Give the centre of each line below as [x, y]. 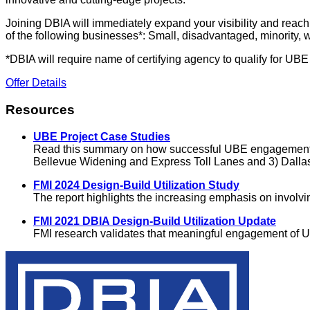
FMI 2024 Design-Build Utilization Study [136, 185]
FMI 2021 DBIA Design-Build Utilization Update [155, 221]
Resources [40, 110]
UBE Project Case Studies [102, 136]
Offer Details [36, 83]
